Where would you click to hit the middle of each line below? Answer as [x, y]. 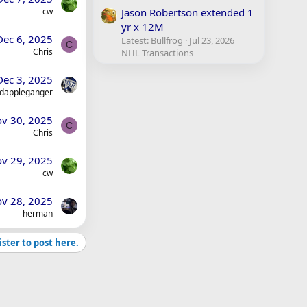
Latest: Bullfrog [152, 41]
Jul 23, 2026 [212, 41]
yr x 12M [143, 27]
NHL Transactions [157, 53]
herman [38, 213]
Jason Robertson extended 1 [187, 13]
